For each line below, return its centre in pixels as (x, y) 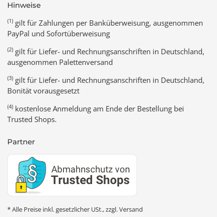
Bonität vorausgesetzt (43, 90)
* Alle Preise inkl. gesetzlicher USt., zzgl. (63, 209)
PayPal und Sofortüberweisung (59, 33)
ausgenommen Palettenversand (60, 62)
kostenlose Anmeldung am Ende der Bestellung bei (99, 108)
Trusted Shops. (32, 119)
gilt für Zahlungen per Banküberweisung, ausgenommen (108, 23)
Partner (21, 141)
